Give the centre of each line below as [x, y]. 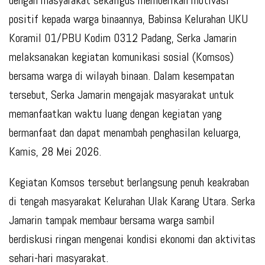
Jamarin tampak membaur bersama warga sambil [112, 220]
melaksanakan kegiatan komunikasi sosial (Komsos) [121, 57]
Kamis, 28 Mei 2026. [55, 152]
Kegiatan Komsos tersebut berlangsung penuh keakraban [129, 182]
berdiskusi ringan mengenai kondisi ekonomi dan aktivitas [132, 239]
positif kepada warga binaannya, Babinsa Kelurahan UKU [128, 19]
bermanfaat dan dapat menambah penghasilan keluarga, [125, 133]
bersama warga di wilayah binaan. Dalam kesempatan [122, 76]
